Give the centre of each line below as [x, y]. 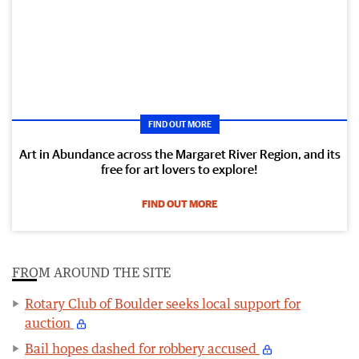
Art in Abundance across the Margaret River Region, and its [179, 153]
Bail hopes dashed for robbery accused [142, 348]
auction [49, 323]
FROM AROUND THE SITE [91, 272]
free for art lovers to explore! [179, 169]
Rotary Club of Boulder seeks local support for [163, 303]
